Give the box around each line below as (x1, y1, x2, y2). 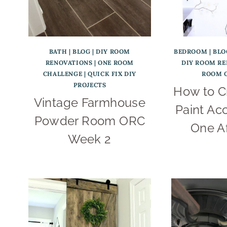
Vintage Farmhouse (33, 95, 146, 110)
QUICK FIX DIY (88, 69, 136, 78)
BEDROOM (173, 47, 208, 55)
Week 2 (68, 131, 111, 146)
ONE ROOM (98, 58, 134, 66)
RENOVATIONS (45, 58, 93, 66)
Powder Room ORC (34, 113, 145, 128)
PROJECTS (73, 81, 106, 89)
